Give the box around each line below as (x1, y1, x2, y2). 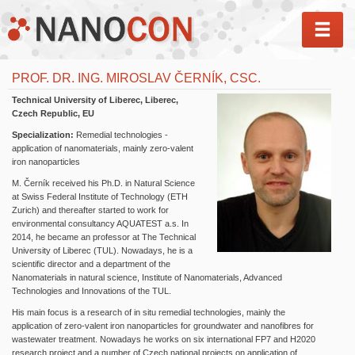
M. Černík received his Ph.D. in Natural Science (12, 178, 195, 188)
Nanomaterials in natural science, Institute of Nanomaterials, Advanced (12, 273, 282, 282)
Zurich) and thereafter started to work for (12, 205, 169, 215)
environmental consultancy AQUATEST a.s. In (12, 219, 189, 228)
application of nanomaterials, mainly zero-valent (12, 143, 193, 153)
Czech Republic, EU (12, 109, 94, 118)
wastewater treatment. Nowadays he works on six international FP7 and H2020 (12, 334, 315, 344)
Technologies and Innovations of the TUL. (12, 286, 171, 296)
